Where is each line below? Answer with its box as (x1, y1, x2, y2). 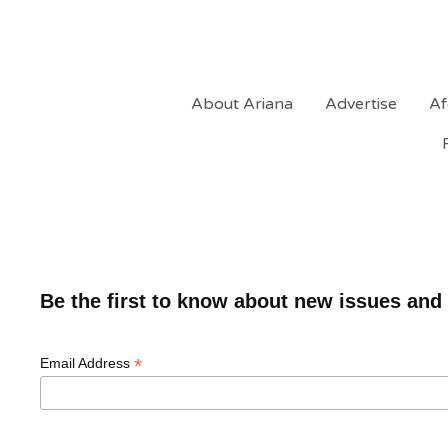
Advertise (324, 94, 397, 114)
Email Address (40, 355, 135, 371)
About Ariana (190, 94, 293, 114)
